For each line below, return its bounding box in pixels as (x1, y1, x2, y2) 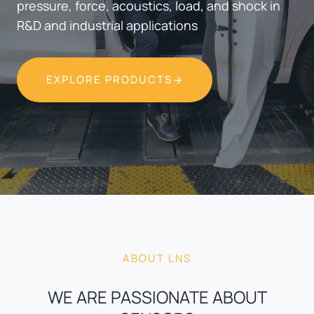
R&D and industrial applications (17, 17, 198, 34)
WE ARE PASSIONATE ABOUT (47, 285, 267, 308)
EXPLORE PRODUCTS (46, 72, 172, 87)
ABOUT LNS (123, 251, 191, 266)
